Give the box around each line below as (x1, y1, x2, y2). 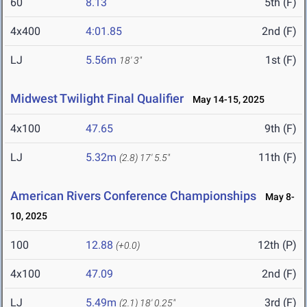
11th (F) (258, 151, 297, 164)
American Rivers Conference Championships (10, 188, 256, 204)
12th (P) (258, 238, 297, 252)
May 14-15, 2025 (186, 94, 265, 106)
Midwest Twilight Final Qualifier (10, 91, 184, 106)
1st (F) (265, 53, 297, 67)
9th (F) (265, 122, 297, 136)
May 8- (259, 191, 295, 203)
